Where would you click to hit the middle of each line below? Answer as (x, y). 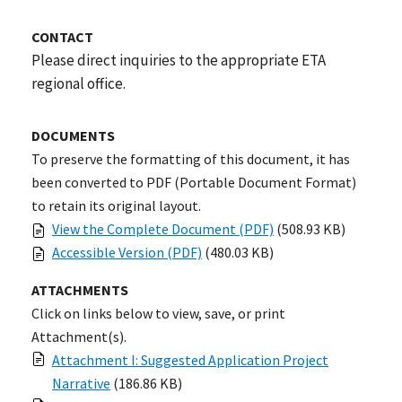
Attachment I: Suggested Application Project (190, 359)
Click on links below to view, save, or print (158, 313)
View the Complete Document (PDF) (163, 228)
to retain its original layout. (116, 205)
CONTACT (62, 36)
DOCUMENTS (73, 135)
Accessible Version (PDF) (127, 252)
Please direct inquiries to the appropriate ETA (179, 60)
